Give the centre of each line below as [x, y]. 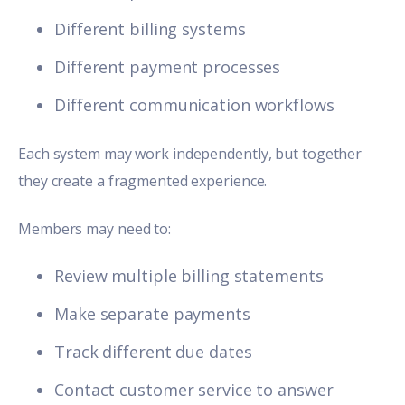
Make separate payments [152, 314]
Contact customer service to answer [194, 390]
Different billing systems [150, 29]
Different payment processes [168, 67]
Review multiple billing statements [189, 276]
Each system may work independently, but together [190, 154]
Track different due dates [153, 352]
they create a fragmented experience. [143, 181]
